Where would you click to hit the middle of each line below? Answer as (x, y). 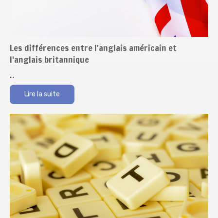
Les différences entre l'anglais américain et (93, 47)
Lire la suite (42, 94)
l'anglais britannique (49, 59)
